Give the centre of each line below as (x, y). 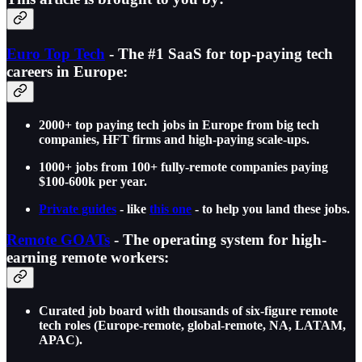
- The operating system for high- (218, 240)
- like (133, 208)
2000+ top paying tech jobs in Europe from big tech (179, 124)
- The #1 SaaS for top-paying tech (219, 53)
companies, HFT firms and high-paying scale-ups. (174, 139)
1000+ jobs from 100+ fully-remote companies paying (183, 166)
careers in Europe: (67, 71)
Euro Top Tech (56, 53)
